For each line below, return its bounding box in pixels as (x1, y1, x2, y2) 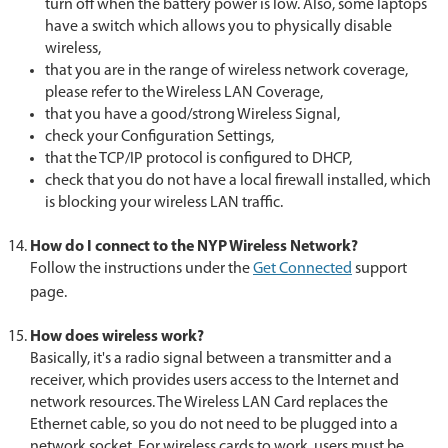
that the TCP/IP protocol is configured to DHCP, (45, 150, 352, 167)
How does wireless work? (30, 328, 204, 345)
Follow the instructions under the (30, 260, 253, 277)
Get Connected (253, 260, 352, 277)
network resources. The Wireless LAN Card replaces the (30, 394, 388, 411)
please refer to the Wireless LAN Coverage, (45, 84, 323, 101)
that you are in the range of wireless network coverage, (45, 62, 408, 79)
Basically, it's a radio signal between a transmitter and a (30, 350, 392, 367)
